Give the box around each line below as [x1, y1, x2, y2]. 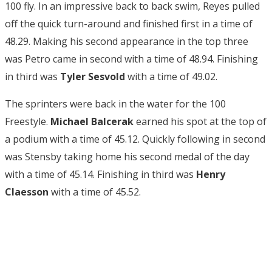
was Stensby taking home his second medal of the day [5, 150, 250, 163]
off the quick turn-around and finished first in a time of [5, 17, 253, 30]
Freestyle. [5, 115, 50, 128]
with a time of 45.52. [49, 185, 141, 199]
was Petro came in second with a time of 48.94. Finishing [5, 52, 258, 66]
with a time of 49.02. [125, 70, 217, 83]
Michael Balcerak [50, 115, 134, 128]
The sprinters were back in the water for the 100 [5, 97, 226, 110]
